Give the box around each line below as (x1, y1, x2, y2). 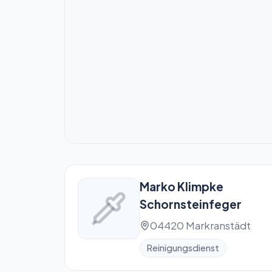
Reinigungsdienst (146, 242, 220, 253)
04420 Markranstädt (149, 219, 251, 233)
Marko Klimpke (139, 178, 223, 194)
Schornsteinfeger (139, 196, 242, 211)
